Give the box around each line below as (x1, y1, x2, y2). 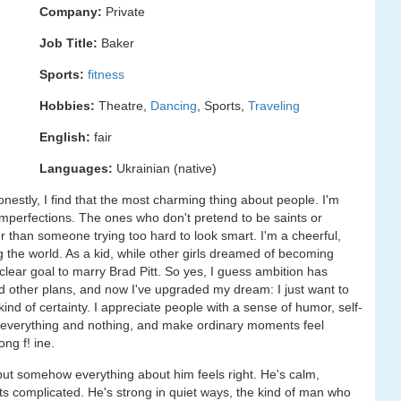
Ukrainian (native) (113, 161, 217, 175)
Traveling (248, 98, 300, 113)
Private (102, 4, 145, 19)
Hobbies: (39, 98, 95, 113)
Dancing (150, 98, 197, 113)
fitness (88, 67, 124, 81)
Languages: (39, 161, 113, 175)
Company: (39, 4, 102, 19)
